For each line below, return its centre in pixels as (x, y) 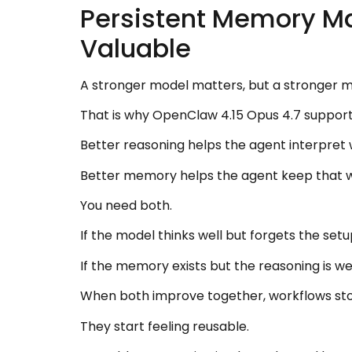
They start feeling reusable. (165, 326)
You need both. (126, 206)
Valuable (136, 48)
